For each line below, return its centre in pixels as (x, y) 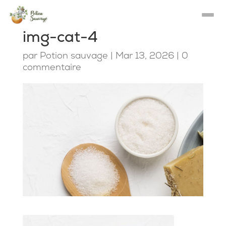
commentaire (52, 67)
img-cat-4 (60, 37)
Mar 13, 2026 (145, 55)
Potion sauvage (74, 55)
